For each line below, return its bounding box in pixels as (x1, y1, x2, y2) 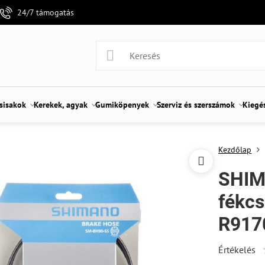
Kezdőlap (218, 144, 252, 155)
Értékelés (218, 244, 256, 256)
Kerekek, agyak (33, 99, 88, 110)
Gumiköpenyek (95, 99, 149, 110)
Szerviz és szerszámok (156, 99, 235, 110)
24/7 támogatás (17, 7, 75, 18)
